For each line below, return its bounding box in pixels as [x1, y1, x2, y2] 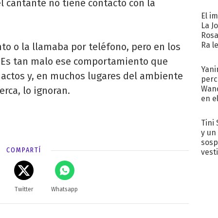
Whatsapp [51, 185, 78, 193]
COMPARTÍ [6, 145, 41, 154]
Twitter [14, 185, 33, 193]
